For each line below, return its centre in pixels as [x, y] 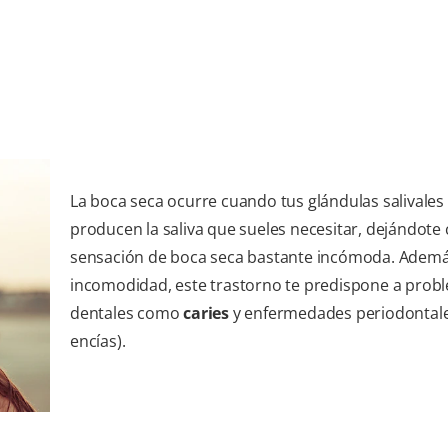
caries [208, 313]
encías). [98, 341]
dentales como [127, 313]
